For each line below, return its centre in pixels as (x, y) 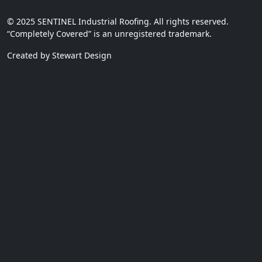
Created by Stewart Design (59, 55)
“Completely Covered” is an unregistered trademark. (109, 34)
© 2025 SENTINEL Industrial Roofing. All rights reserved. (118, 21)
